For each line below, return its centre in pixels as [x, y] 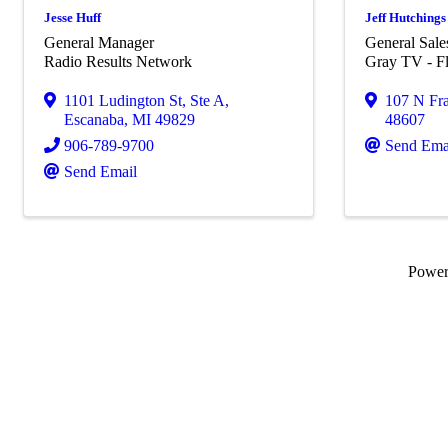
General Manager [99, 43]
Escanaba [94, 120]
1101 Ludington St [123, 101]
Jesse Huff [72, 17]
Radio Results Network [118, 62]
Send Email [100, 172]
